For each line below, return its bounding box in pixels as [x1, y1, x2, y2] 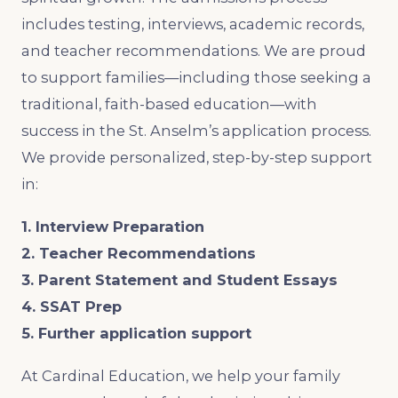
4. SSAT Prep [21, 297, 122, 315]
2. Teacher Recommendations [21, 243, 256, 262]
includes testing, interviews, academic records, [21, 14, 364, 33]
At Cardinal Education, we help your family [21, 366, 340, 385]
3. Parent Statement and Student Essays [21, 270, 338, 289]
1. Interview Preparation [21, 217, 204, 235]
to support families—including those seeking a [21, 68, 371, 86]
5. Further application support [21, 323, 251, 342]
